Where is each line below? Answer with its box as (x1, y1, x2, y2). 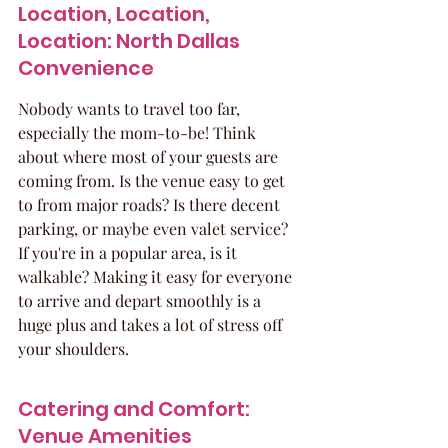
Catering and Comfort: (18, 395, 254, 423)
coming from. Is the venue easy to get (18, 170, 289, 191)
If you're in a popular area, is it (18, 242, 241, 263)
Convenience (18, 54, 154, 82)
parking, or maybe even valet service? (18, 218, 292, 239)
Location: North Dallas (18, 27, 244, 55)
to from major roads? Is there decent (18, 194, 284, 215)
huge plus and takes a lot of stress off (18, 314, 286, 335)
